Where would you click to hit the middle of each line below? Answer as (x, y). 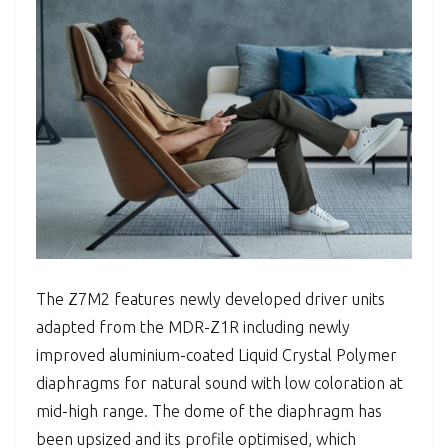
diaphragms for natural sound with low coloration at (219, 383)
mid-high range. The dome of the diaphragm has (209, 411)
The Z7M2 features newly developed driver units (210, 299)
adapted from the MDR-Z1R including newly (193, 327)
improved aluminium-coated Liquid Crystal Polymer (216, 355)
